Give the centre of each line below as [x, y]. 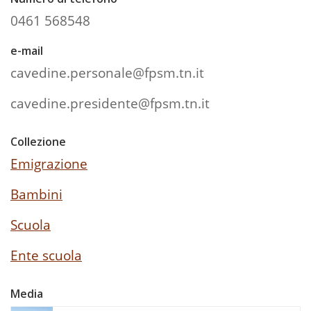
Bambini [36, 194]
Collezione [38, 142]
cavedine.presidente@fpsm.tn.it [110, 103]
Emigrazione [49, 164]
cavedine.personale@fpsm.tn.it [107, 73]
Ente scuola [46, 255]
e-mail [27, 51]
